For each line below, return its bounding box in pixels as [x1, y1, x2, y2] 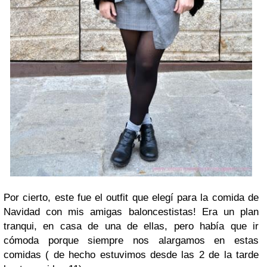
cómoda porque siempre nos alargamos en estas [4, 235, 259, 247]
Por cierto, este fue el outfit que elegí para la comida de [4, 192, 259, 204]
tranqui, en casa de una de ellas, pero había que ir [4, 221, 259, 232]
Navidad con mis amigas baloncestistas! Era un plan [4, 206, 259, 218]
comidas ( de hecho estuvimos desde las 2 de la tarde [4, 249, 259, 261]
